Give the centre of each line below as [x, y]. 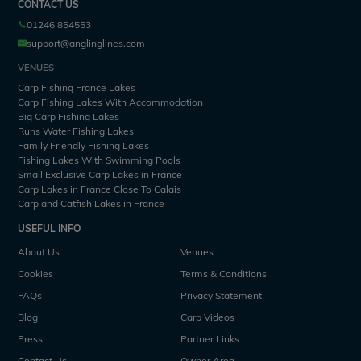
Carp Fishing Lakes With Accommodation [111, 102]
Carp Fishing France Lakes [77, 87]
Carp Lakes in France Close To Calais [100, 189]
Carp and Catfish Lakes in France [91, 203]
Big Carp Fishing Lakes [69, 116]
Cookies [36, 274]
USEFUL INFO [50, 228]
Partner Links [210, 339]
